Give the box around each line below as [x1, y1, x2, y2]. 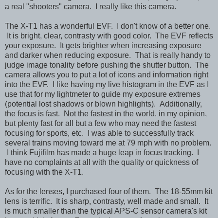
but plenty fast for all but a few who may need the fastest [5, 119, 196, 127]
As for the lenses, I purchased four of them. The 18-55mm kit [5, 187, 213, 196]
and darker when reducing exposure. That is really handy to [5, 51, 211, 59]
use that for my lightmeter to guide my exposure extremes [5, 90, 200, 98]
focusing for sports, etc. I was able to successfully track [5, 128, 194, 137]
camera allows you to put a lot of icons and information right [5, 70, 208, 79]
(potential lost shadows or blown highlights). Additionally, [5, 99, 202, 108]
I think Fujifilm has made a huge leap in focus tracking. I [5, 148, 199, 157]
